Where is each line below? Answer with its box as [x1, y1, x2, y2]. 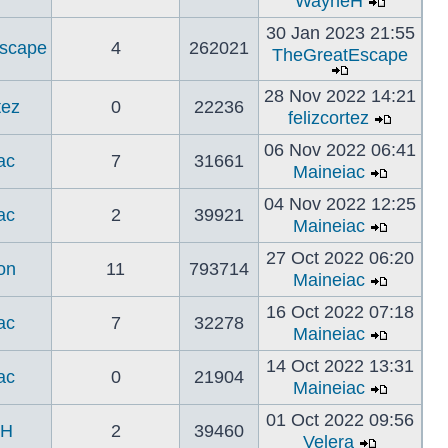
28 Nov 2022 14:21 [264, 86, 416, 106]
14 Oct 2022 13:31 [266, 356, 414, 376]
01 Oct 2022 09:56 [266, 410, 414, 430]
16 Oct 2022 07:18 [266, 302, 414, 322]
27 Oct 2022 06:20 [266, 248, 414, 268]
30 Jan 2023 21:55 [265, 23, 415, 43]
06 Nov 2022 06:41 [264, 140, 416, 160]
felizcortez [288, 108, 369, 128]
